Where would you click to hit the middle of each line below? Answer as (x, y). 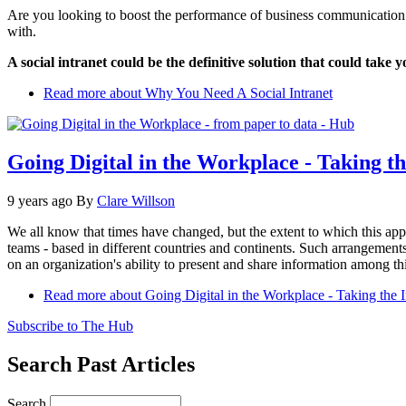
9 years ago (40, 200)
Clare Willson (136, 200)
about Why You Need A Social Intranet (219, 93)
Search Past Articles (101, 364)
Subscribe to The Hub (70, 325)
